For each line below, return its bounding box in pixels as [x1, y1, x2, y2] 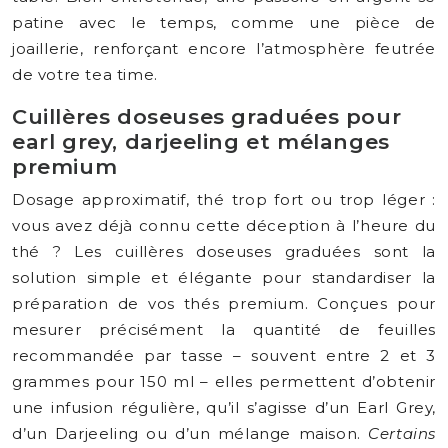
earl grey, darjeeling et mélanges [12, 129, 390, 154]
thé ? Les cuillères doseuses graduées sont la [12, 242, 436, 261]
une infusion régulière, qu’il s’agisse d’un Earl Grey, [12, 398, 436, 417]
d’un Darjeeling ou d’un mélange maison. [12, 424, 369, 443]
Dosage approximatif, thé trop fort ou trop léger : [12, 190, 436, 209]
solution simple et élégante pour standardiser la [12, 268, 436, 287]
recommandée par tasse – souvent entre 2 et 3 [12, 346, 436, 365]
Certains [368, 424, 436, 443]
